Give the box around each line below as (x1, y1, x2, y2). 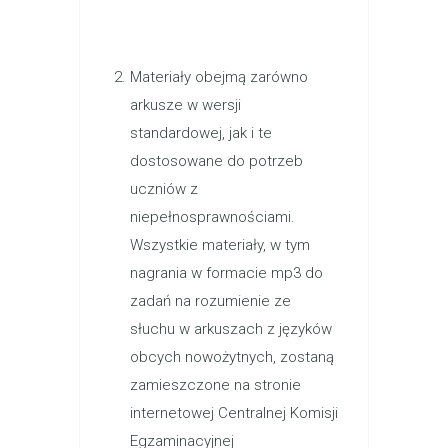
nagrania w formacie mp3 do (130, 264, 323, 282)
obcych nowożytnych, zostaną (130, 348, 334, 366)
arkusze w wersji (130, 96, 241, 114)
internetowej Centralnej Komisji (130, 404, 338, 422)
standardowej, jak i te (130, 124, 272, 142)
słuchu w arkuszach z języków (130, 320, 332, 338)
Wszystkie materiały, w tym (130, 236, 310, 254)
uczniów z (130, 180, 198, 198)
